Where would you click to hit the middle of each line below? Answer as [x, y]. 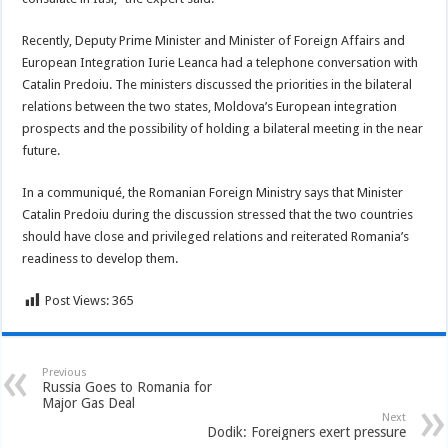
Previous [65, 372]
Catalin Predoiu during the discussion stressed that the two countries [218, 214]
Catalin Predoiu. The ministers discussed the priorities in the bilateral [217, 84]
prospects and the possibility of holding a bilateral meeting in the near [223, 128]
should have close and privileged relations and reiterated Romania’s [216, 236]
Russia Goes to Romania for [127, 387]
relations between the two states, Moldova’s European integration [210, 106]
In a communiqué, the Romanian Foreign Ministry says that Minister [213, 192]
